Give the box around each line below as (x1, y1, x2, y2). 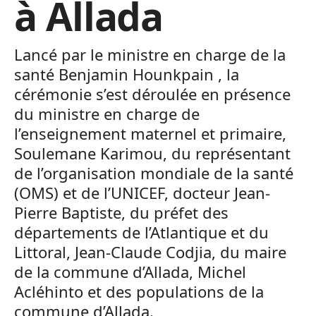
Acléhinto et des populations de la (14, 281, 264, 302)
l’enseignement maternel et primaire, (14, 123, 286, 144)
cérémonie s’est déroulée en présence (14, 83, 291, 104)
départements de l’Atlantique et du (14, 221, 269, 243)
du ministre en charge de (14, 103, 200, 124)
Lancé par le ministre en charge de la (14, 44, 286, 65)
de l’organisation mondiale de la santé (14, 162, 293, 183)
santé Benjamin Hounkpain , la (14, 63, 239, 85)
